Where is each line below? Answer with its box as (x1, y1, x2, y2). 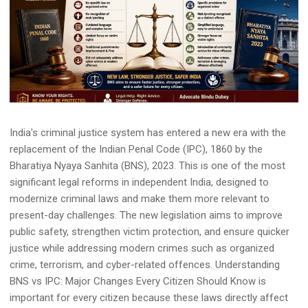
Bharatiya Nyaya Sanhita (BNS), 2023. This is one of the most (10, 159, 285, 173)
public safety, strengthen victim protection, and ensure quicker (10, 225, 289, 239)
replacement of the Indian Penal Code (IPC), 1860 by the (10, 143, 263, 156)
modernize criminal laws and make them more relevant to (10, 192, 269, 206)
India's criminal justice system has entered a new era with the (10, 126, 286, 140)
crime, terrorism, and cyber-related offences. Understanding (10, 258, 280, 272)
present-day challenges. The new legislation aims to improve (10, 209, 283, 222)
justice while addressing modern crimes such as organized (10, 242, 274, 255)
